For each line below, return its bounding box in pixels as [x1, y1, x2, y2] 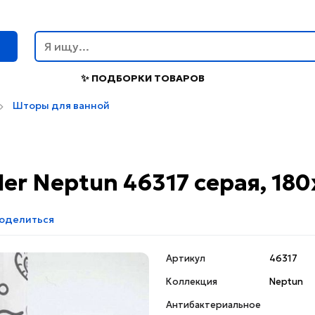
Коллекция [165, 275, 217, 288]
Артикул [165, 252, 205, 264]
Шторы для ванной [13, 99, 110, 112]
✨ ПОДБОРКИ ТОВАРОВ [81, 72, 205, 84]
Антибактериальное [165, 298, 261, 311]
